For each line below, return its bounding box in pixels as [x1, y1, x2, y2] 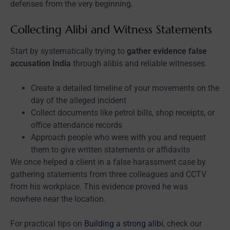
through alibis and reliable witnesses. [71, 58, 207, 68]
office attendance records [31, 120, 122, 130]
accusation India [10, 58, 71, 68]
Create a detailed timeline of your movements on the [31, 83, 219, 93]
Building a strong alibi [84, 218, 163, 228]
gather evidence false [127, 46, 207, 56]
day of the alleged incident [31, 95, 126, 105]
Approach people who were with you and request [31, 132, 206, 142]
